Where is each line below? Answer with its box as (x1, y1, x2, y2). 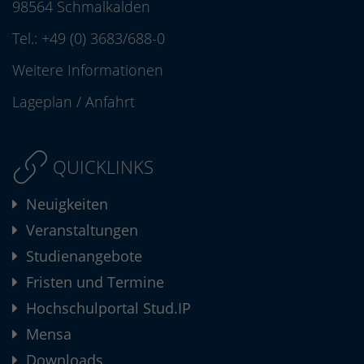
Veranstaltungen (26, 220, 138, 240)
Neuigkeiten (26, 194, 108, 214)
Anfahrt (85, 92, 135, 112)
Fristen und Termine (26, 272, 164, 292)
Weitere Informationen (12, 60, 163, 80)
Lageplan (12, 92, 72, 112)
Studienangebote (26, 246, 142, 266)
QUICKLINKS (53, 154, 154, 180)
